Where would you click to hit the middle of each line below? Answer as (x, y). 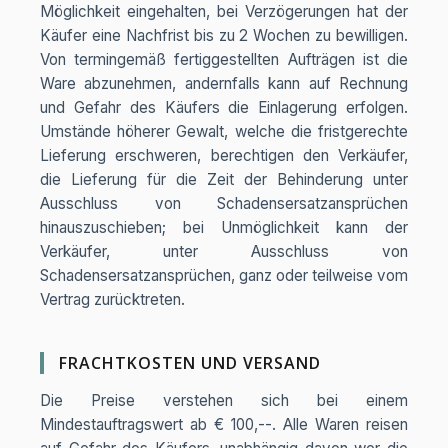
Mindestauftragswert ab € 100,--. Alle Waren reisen (224, 424)
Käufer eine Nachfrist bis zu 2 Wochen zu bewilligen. (224, 35)
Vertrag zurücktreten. (112, 299)
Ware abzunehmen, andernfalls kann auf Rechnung (224, 83)
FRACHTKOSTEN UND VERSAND (190, 363)
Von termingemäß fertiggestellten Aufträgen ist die (224, 59)
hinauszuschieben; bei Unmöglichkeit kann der (224, 227)
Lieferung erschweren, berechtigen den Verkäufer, (224, 155)
